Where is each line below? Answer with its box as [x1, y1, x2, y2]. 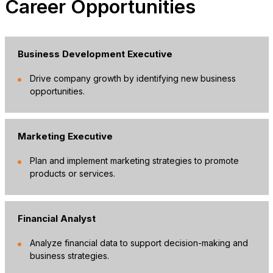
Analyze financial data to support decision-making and [29, 237, 248, 248]
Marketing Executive [17, 130, 113, 142]
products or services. [29, 168, 115, 179]
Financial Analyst [17, 212, 96, 224]
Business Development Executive [17, 48, 172, 60]
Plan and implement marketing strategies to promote [29, 155, 239, 166]
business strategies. [29, 250, 109, 261]
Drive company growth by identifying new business [29, 73, 236, 83]
